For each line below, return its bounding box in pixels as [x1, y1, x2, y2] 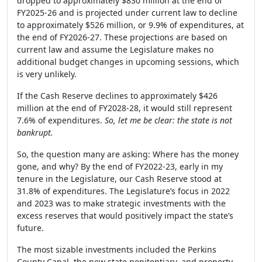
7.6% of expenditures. [17, 115, 105, 126]
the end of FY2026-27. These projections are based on [17, 32, 227, 43]
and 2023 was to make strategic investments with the [17, 198, 226, 209]
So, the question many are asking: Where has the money [17, 149, 239, 160]
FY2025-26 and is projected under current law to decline [17, 7, 237, 18]
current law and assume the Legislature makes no [17, 44, 213, 55]
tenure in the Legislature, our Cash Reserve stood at [17, 173, 222, 184]
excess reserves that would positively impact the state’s [17, 210, 233, 221]
